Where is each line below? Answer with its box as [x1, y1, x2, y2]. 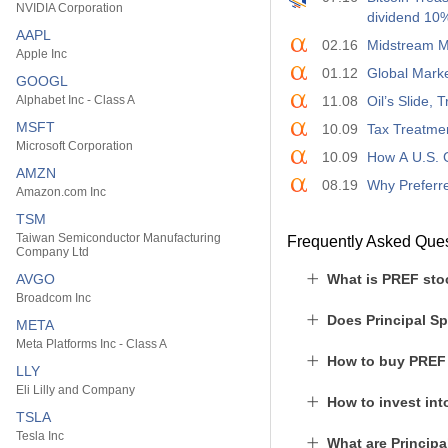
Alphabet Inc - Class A [16, 93, 135, 107]
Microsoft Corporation [16, 139, 133, 153]
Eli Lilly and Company [16, 383, 135, 397]
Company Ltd [16, 245, 89, 259]
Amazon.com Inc [16, 185, 106, 199]
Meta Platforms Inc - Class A [16, 337, 167, 351]
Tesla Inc [16, 429, 64, 443]
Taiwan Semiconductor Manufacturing [16, 231, 221, 245]
